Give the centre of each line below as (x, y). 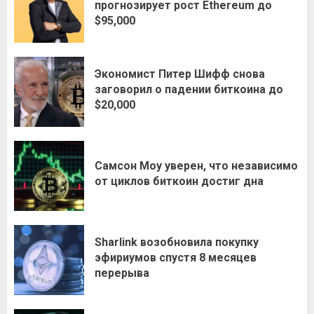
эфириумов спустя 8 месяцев (176, 258)
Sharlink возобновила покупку (177, 243)
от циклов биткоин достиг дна (179, 182)
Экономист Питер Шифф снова (180, 74)
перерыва (122, 273)
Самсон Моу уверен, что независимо (196, 166)
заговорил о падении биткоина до (189, 90)
